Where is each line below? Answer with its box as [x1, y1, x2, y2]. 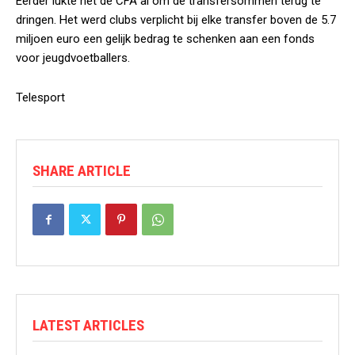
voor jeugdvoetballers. [16, 51, 130, 65]
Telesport [16, 90, 65, 105]
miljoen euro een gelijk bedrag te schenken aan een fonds [16, 32, 315, 46]
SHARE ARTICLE [32, 162, 131, 180]
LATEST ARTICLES [32, 316, 144, 334]
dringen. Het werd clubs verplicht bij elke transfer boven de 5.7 [16, 13, 336, 27]
